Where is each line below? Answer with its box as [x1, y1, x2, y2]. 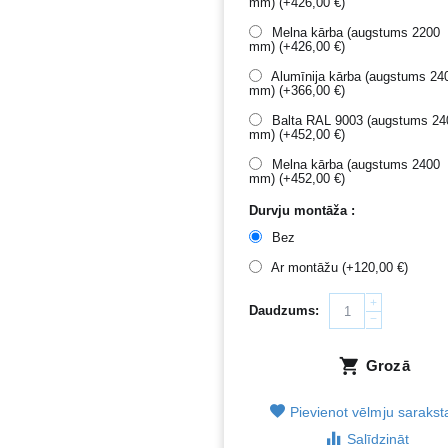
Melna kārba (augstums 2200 [268, 25, 441, 40]
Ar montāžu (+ [268, 260, 355, 275]
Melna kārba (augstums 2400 [268, 157, 441, 172]
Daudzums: [249, 303, 320, 318]
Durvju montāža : [249, 203, 356, 218]
